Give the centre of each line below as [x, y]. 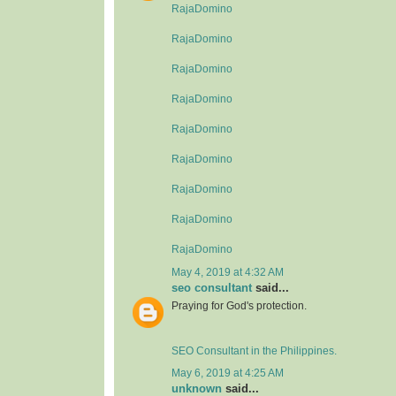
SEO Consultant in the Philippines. [254, 350]
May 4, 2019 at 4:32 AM [228, 272]
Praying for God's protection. [239, 305]
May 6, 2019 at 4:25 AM [228, 373]
